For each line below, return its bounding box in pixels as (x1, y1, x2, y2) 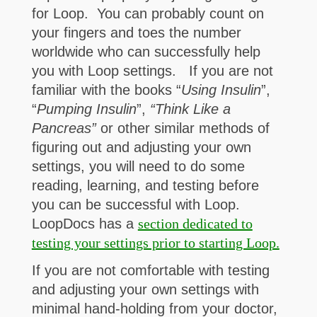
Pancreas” (31, 120, 96, 137)
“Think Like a (149, 101, 231, 117)
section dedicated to (137, 216, 253, 232)
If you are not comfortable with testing (31, 263, 270, 279)
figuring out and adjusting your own (31, 139, 251, 156)
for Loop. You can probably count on (31, 6, 264, 22)
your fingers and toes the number (31, 25, 241, 41)
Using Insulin (180, 82, 261, 98)
